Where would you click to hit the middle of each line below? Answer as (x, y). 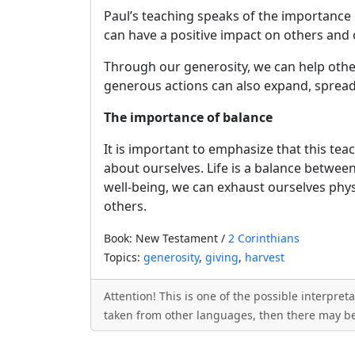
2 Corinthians (264, 238)
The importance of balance (188, 117)
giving (222, 257)
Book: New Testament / (166, 238)
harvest (265, 257)
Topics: (124, 257)
